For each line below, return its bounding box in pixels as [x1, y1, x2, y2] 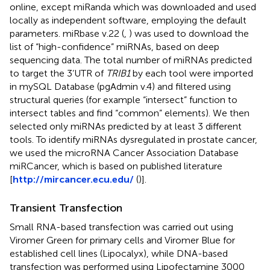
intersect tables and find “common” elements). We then [10, 107, 250, 119]
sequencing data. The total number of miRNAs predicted [10, 54, 252, 66]
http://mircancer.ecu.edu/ [13, 173, 134, 185]
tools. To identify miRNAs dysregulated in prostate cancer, [10, 133, 257, 145]
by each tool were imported [130, 67, 253, 79]
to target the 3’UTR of [10, 67, 106, 79]
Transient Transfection [10, 201, 122, 215]
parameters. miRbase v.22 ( [10, 27, 124, 39]
